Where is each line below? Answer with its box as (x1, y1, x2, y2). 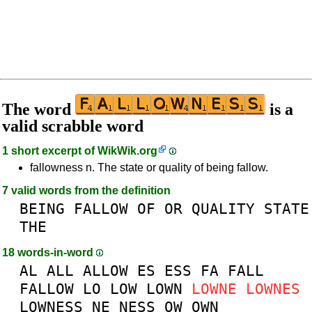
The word (2, 100, 75, 118)
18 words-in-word (2, 247, 96, 258)
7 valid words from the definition (2, 185, 171, 196)
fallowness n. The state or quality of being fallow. (30, 162, 268, 173)
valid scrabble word (2, 117, 143, 135)
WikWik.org (97, 145, 157, 157)
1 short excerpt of (2, 145, 97, 157)
